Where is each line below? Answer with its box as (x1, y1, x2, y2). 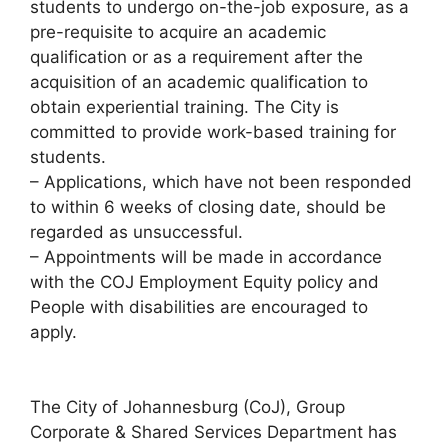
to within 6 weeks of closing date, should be (30, 196, 386, 217)
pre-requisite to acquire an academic (30, 21, 326, 42)
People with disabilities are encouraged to (30, 296, 368, 317)
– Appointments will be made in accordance (30, 246, 382, 267)
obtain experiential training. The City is (30, 96, 339, 117)
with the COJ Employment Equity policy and (30, 271, 379, 292)
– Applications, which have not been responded (30, 171, 412, 192)
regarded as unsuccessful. (30, 221, 243, 242)
